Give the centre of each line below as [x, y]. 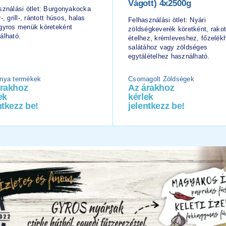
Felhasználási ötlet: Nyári [167, 20]
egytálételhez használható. [169, 56]
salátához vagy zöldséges [168, 47]
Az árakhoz [151, 88]
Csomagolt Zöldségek [161, 79]
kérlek [141, 97]
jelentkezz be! [156, 106]
